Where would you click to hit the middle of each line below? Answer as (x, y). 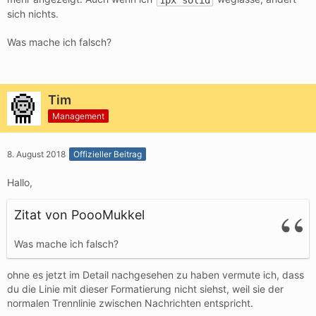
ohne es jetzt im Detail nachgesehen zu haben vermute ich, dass (156, 275)
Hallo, (20, 183)
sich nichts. (33, 14)
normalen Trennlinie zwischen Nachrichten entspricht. (130, 303)
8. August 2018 (36, 154)
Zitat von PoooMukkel (79, 215)
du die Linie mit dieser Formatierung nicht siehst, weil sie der (145, 289)
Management (78, 116)
